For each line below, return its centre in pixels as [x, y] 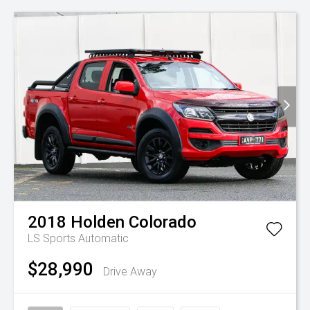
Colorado [163, 222]
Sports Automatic [86, 239]
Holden [98, 222]
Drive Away [130, 272]
